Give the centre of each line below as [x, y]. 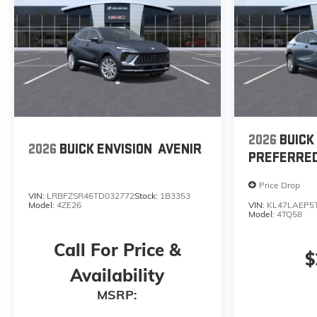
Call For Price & [117, 249]
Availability [117, 275]
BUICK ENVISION [106, 149]
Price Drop [279, 185]
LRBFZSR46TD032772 [91, 196]
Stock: [147, 196]
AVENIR [180, 149]
